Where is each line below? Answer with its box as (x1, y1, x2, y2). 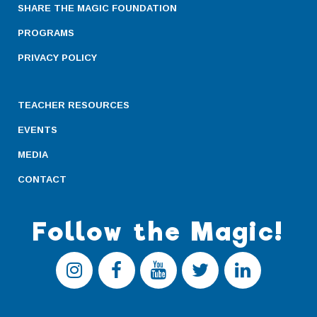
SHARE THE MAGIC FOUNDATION (18, 3, 177, 13)
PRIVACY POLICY (18, 52, 97, 63)
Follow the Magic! (33, 215, 284, 248)
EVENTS (18, 125, 57, 135)
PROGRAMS (18, 28, 74, 38)
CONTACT (18, 174, 67, 185)
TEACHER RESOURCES (18, 100, 129, 110)
